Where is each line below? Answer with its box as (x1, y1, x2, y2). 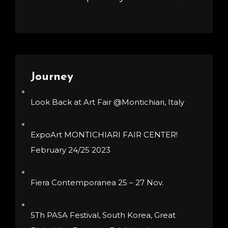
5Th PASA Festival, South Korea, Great (31, 210, 176, 220)
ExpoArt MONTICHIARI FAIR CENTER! (31, 129, 178, 139)
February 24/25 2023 (31, 145, 110, 155)
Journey (31, 71, 73, 83)
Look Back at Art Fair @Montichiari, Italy (31, 97, 184, 107)
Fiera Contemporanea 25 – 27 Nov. (31, 177, 163, 187)
